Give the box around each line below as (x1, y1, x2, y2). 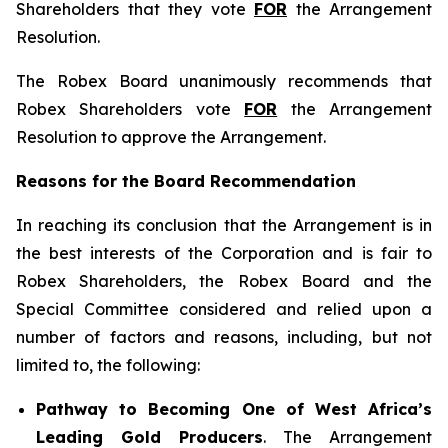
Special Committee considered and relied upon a (16, 299, 432, 319)
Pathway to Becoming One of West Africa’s (36, 399, 432, 419)
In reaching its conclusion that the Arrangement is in (16, 215, 432, 235)
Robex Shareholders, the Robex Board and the (16, 271, 432, 291)
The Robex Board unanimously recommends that (16, 71, 432, 91)
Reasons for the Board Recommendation (16, 171, 356, 191)
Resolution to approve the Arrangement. (16, 127, 326, 147)
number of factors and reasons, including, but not (16, 327, 432, 347)
